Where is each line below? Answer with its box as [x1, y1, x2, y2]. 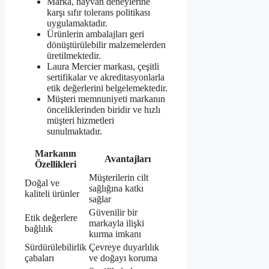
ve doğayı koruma [89, 253, 157, 264]
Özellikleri [35, 159, 76, 170]
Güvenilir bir [89, 207, 138, 218]
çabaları [25, 253, 54, 264]
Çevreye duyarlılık [89, 242, 159, 253]
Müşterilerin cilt [89, 172, 148, 183]
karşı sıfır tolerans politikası [47, 7, 150, 18]
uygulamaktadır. [47, 18, 107, 29]
